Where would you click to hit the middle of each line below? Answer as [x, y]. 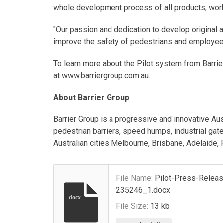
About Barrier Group [91, 97]
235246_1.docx [143, 190]
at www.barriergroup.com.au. [102, 75]
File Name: [134, 178]
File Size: [132, 206]
